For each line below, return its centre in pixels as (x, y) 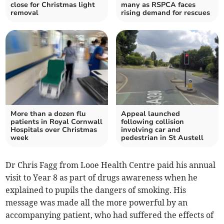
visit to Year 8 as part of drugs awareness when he (102, 177)
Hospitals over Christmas (54, 130)
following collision (152, 122)
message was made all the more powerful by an (97, 202)
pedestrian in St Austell (162, 138)
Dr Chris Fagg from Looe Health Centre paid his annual (111, 165)
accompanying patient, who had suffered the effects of (110, 215)
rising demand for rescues (165, 13)
